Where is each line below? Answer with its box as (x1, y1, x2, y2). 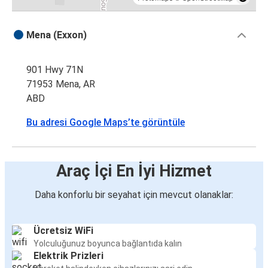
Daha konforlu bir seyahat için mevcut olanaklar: (35, 189, 233, 201)
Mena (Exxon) (26, 29, 87, 41)
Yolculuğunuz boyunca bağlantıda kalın (33, 239, 182, 249)
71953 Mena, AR (26, 78, 95, 90)
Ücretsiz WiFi (33, 225, 93, 237)
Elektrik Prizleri (33, 250, 103, 262)
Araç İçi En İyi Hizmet (56, 162, 212, 181)
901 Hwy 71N (26, 64, 83, 76)
